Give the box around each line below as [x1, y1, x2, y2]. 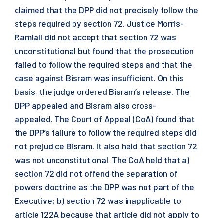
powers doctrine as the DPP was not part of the [15, 182, 194, 192]
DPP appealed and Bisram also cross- [15, 100, 157, 110]
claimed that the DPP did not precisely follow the [15, 4, 198, 15]
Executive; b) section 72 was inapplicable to [15, 195, 181, 206]
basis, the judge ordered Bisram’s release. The [15, 86, 190, 97]
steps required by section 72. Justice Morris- [15, 18, 184, 29]
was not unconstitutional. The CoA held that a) [15, 154, 189, 165]
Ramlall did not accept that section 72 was [15, 32, 176, 42]
